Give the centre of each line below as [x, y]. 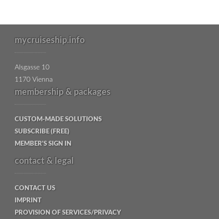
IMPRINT [28, 201]
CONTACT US [35, 189]
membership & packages [63, 93]
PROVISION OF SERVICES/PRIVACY [68, 213]
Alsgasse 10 [32, 68]
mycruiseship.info [50, 41]
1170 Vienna [34, 80]
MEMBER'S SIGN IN [43, 144]
